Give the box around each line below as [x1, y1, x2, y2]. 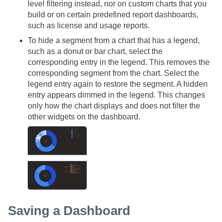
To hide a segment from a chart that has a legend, [28, 36, 200, 45]
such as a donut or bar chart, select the [28, 47, 163, 55]
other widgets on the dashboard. [28, 112, 140, 121]
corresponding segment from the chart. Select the [28, 68, 199, 77]
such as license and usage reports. [28, 21, 150, 30]
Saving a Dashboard [8, 203, 130, 218]
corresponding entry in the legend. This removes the [28, 57, 210, 66]
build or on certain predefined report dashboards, [28, 10, 198, 19]
